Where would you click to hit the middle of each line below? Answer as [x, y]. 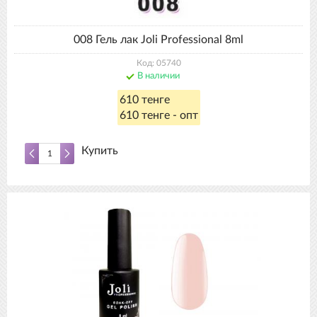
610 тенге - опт [158, 115]
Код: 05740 [158, 63]
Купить [100, 151]
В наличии [158, 76]
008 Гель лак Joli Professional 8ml [158, 40]
